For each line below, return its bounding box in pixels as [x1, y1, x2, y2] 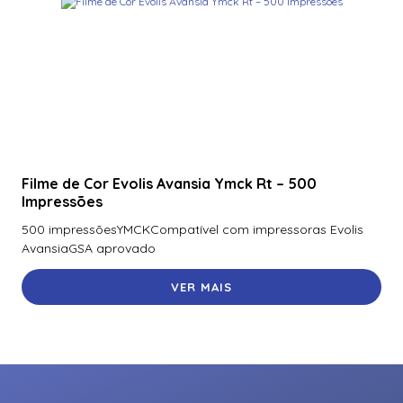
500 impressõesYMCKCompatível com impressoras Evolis [22, 220, 363, 237]
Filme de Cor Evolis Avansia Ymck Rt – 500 [22, 175, 317, 193]
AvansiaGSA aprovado [22, 239, 156, 256]
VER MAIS [171, 279, 232, 294]
